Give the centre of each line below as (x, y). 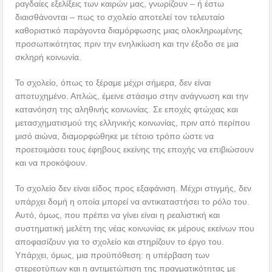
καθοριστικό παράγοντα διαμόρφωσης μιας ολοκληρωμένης (129, 30)
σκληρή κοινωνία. (49, 57)
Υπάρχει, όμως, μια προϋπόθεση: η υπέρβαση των (113, 255)
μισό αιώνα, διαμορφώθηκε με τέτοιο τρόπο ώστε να (115, 136)
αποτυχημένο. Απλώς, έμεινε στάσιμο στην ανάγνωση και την (132, 96)
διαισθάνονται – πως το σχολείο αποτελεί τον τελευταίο (120, 17)
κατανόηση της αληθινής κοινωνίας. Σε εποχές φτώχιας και (127, 109)
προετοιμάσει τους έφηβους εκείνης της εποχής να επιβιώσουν (135, 149)
